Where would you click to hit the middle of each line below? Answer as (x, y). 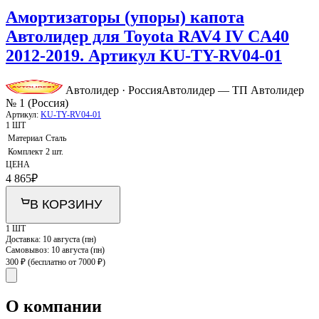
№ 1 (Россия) (37, 103)
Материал (25, 138)
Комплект (25, 152)
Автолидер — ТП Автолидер (233, 90)
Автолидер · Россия (114, 90)
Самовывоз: (28, 250)
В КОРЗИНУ (66, 205)
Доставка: (24, 240)
